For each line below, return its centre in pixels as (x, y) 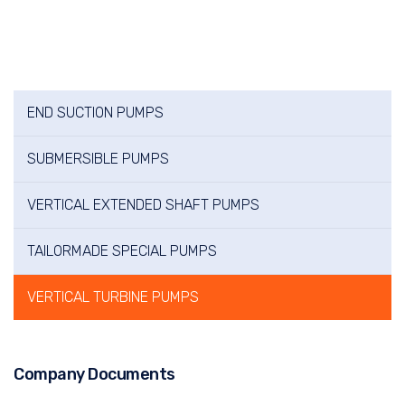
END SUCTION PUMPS (95, 113)
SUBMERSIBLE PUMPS (98, 159)
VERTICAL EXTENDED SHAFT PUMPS (143, 205)
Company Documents (94, 374)
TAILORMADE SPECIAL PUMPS (122, 251)
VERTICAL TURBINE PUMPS (113, 297)
